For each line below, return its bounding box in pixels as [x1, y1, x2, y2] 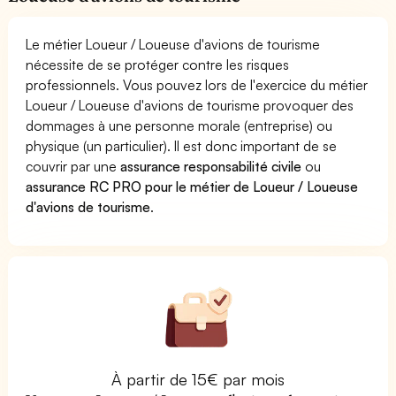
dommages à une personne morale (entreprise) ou [26, 116, 333, 134]
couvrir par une [26, 156, 121, 175]
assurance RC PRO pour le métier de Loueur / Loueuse [26, 177, 359, 195]
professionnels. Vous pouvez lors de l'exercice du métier [26, 75, 369, 94]
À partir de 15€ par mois [110, 369, 286, 389]
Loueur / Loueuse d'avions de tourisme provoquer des [26, 95, 354, 114]
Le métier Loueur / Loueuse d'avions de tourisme [26, 34, 321, 53]
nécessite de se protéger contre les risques [26, 55, 290, 73]
